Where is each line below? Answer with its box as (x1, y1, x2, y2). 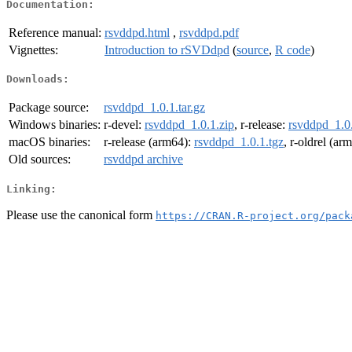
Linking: (6, 182, 57, 195)
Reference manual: (9, 25, 101, 39)
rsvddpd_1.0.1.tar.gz (104, 101, 205, 115)
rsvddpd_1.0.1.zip (145, 118, 234, 132)
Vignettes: (9, 42, 58, 57)
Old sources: (9, 152, 71, 167)
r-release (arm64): (104, 135, 194, 149)
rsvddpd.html (104, 25, 170, 39)
